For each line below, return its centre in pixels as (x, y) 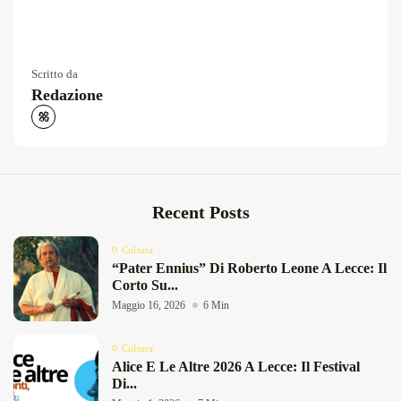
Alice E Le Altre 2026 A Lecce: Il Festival (236, 366)
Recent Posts (200, 212)
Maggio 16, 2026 (149, 305)
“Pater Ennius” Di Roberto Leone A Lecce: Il (249, 268)
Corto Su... (145, 285)
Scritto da (55, 73)
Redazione (67, 94)
